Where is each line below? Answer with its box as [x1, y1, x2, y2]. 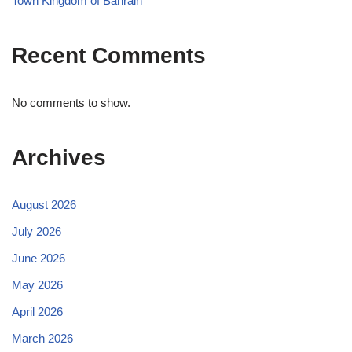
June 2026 [12, 251, 65, 265]
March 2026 [12, 331, 73, 345]
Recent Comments [12, 42, 206, 68]
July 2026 [12, 224, 61, 238]
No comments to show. [12, 95, 130, 109]
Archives [12, 145, 106, 170]
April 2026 [12, 304, 63, 318]
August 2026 [12, 197, 76, 211]
